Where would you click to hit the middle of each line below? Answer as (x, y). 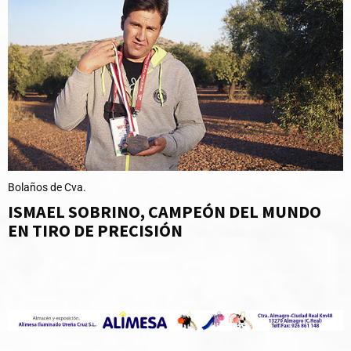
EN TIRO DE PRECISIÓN (95, 231)
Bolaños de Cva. (47, 188)
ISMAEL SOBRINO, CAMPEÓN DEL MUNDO (166, 212)
